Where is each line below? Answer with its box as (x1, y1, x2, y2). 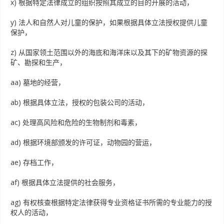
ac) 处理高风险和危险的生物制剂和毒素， (10, 117, 141, 127)
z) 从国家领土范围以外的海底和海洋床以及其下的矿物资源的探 (10, 47, 207, 57)
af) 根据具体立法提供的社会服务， (10, 177, 119, 187)
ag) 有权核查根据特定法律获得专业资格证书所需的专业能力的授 (10, 197, 212, 207)
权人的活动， (10, 207, 52, 217)
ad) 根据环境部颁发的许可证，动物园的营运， (10, 137, 156, 147)
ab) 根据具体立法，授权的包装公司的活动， (10, 97, 149, 107)
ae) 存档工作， (10, 157, 58, 167)
